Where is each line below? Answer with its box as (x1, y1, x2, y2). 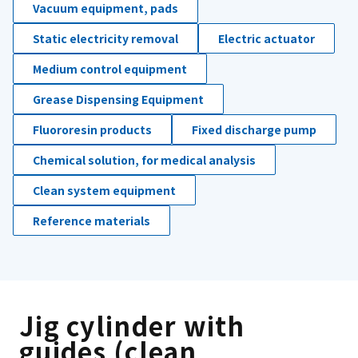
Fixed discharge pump (192, 121, 316, 137)
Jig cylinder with (19, 307, 245, 344)
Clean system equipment (33, 182, 176, 198)
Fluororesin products (33, 121, 152, 137)
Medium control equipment (33, 61, 187, 77)
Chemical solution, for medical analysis (33, 152, 256, 168)
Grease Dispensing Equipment (33, 91, 204, 107)
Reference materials (33, 213, 150, 229)
